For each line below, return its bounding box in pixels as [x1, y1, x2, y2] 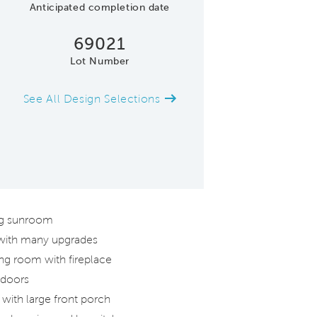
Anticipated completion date [29, 2, 171, 13]
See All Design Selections [23, 93, 164, 105]
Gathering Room [203, 161, 303, 173]
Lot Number [70, 56, 129, 67]
